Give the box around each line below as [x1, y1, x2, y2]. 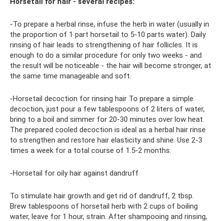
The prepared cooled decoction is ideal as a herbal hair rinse [10, 125, 206, 134]
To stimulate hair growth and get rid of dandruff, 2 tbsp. [10, 191, 194, 200]
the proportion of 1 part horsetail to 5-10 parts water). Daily [10, 30, 206, 39]
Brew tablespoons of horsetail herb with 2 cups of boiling [10, 202, 198, 211]
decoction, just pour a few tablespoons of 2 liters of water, [10, 105, 205, 113]
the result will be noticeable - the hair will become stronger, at [10, 61, 211, 70]
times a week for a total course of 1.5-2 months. [10, 146, 171, 155]
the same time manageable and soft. [10, 72, 131, 80]
